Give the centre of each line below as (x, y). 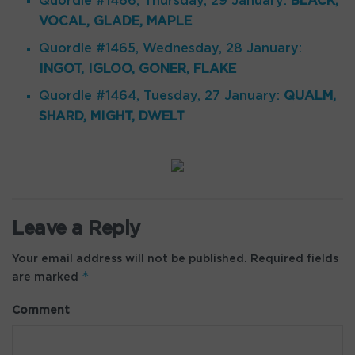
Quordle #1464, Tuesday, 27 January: (162, 96)
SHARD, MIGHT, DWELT (112, 116)
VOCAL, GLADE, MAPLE (116, 21)
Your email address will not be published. (130, 259)
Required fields (293, 259)
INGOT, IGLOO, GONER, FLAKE (138, 69)
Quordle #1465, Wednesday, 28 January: (171, 48)
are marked (47, 277)
